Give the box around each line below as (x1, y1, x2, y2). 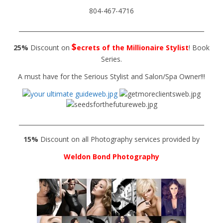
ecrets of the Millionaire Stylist (77, 43, 189, 52)
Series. (101, 54, 122, 64)
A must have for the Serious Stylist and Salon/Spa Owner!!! (18, 72, 205, 81)
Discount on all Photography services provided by (38, 134, 200, 144)
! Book (189, 43, 210, 52)
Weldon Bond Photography (64, 152, 159, 161)
